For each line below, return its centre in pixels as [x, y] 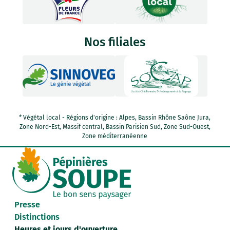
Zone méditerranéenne [115, 136]
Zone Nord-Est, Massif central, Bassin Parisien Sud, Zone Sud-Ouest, [115, 127]
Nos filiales [115, 42]
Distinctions [37, 217]
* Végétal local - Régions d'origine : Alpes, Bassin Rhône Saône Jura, [115, 118]
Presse [27, 204]
